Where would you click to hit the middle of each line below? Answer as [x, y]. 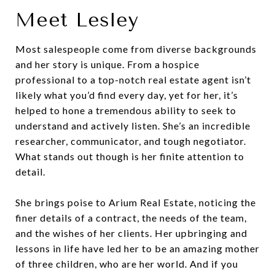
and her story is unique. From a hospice [107, 64]
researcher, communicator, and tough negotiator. [131, 141]
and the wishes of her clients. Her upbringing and [131, 233]
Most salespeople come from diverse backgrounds [136, 48]
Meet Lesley [77, 20]
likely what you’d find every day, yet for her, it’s [127, 95]
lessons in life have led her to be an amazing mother [137, 248]
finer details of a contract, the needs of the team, [131, 217]
